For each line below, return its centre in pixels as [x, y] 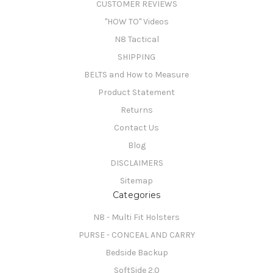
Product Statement [136, 92]
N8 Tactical [136, 39]
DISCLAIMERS [136, 163]
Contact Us [136, 127]
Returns [136, 110]
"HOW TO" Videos [136, 21]
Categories [136, 195]
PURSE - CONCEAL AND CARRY [136, 235]
